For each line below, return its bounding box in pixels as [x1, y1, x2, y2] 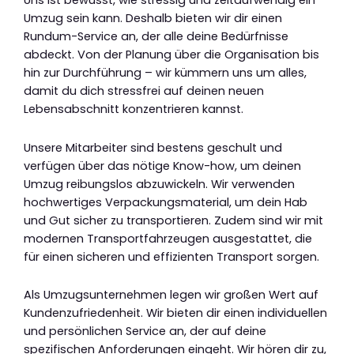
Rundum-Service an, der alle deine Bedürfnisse [24, 28, 288, 45]
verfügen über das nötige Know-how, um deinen [24, 157, 301, 174]
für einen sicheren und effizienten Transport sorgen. [24, 248, 319, 265]
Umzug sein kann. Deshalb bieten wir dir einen [24, 10, 282, 27]
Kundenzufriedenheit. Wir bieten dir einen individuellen [24, 305, 327, 322]
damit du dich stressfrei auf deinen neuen [24, 83, 264, 100]
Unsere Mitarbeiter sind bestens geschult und [24, 139, 282, 156]
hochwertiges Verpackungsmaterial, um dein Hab [24, 194, 307, 210]
